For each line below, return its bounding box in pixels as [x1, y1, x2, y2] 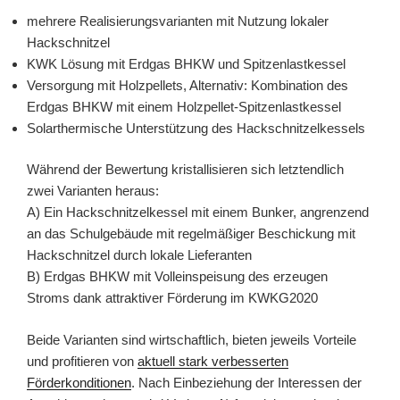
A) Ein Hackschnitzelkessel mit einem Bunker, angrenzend [27, 204, 369, 221]
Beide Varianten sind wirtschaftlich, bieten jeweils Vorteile [27, 331, 356, 347]
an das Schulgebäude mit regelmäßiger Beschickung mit [27, 226, 355, 242]
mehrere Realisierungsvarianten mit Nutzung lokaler [27, 12, 329, 29]
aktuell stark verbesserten [137, 353, 288, 369]
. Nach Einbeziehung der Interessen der [131, 374, 362, 390]
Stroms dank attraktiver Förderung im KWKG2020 [27, 290, 318, 306]
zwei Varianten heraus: [27, 183, 159, 199]
